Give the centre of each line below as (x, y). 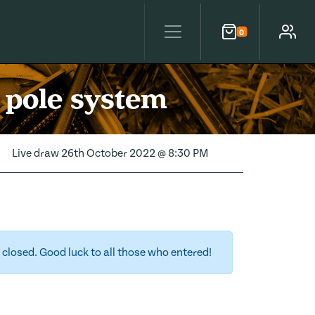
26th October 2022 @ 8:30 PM (134, 153)
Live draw (36, 153)
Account (283, 39)
